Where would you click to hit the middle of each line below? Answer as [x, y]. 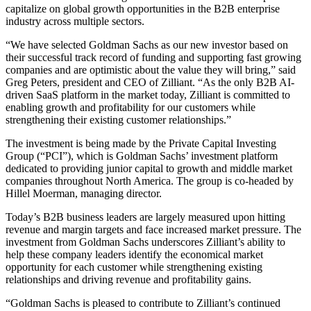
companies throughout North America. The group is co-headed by [150, 180]
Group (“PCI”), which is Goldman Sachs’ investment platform [142, 155]
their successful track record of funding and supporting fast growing [153, 57]
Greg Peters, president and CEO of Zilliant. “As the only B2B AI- [150, 82]
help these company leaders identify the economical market [134, 254]
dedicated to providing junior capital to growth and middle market [149, 168]
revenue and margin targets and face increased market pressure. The [153, 229]
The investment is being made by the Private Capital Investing [141, 143]
